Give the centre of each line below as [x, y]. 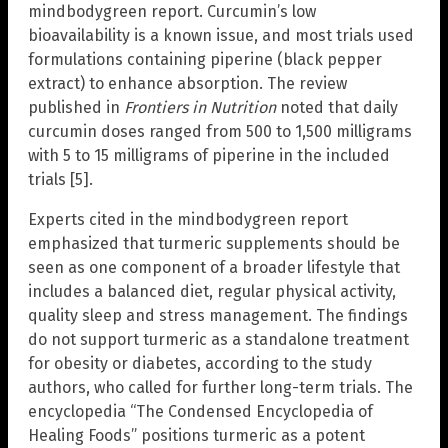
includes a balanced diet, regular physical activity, [212, 291]
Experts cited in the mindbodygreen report [188, 219]
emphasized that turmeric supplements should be [214, 243]
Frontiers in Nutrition [200, 107]
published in [76, 107]
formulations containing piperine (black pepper [205, 59]
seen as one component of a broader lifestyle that [214, 267]
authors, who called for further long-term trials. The [220, 387]
